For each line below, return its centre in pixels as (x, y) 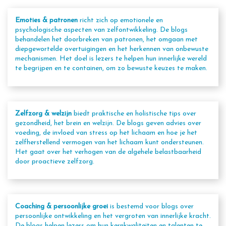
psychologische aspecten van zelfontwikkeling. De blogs (101, 30)
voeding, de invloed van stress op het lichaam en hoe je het (106, 133)
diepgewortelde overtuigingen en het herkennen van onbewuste (112, 49)
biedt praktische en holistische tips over (135, 114)
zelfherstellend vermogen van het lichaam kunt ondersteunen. (109, 142)
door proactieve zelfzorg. (55, 161)
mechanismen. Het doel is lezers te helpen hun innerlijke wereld (111, 59)
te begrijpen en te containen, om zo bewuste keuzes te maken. (111, 68)
